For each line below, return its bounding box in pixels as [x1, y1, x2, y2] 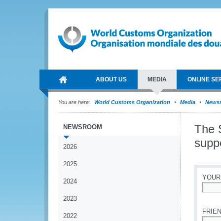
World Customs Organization [94, 99, 172, 105]
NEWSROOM [63, 123, 102, 131]
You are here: [58, 99, 90, 105]
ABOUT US [96, 76, 127, 83]
